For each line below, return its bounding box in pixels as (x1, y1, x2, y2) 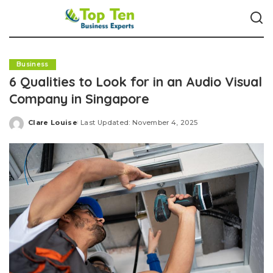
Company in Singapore (9, 90, 149, 107)
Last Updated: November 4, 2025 (80, 118, 198, 127)
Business (16, 60, 49, 68)
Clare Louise (28, 118, 78, 127)
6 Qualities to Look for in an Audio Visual (9, 73, 262, 90)
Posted (27, 122, 57, 131)
